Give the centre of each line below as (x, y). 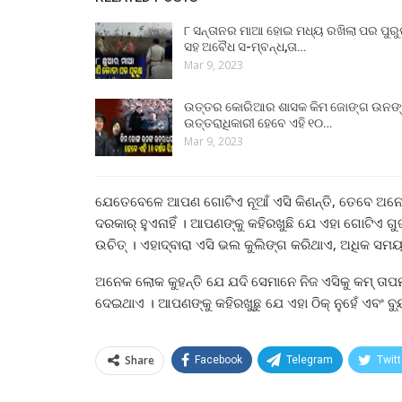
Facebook (218, 360)
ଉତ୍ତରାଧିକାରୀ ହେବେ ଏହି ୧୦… (258, 123)
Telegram (310, 360)
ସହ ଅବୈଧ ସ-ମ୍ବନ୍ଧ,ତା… (245, 46)
